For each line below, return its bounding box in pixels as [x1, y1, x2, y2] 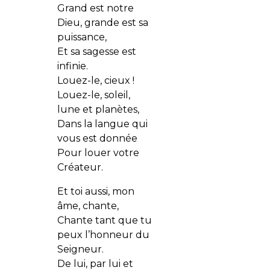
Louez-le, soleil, [57, 89, 130, 101]
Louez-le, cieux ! [57, 75, 134, 87]
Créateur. [57, 162, 103, 174]
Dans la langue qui [57, 118, 148, 130]
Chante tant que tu [57, 215, 152, 227]
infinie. [57, 60, 88, 72]
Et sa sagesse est [57, 46, 136, 58]
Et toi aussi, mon [57, 186, 134, 198]
